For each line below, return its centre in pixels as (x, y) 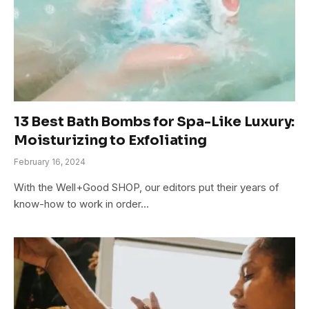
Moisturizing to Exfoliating (110, 140)
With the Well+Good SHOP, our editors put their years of (147, 187)
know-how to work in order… (81, 203)
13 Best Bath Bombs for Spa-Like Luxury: (154, 121)
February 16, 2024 (50, 161)
